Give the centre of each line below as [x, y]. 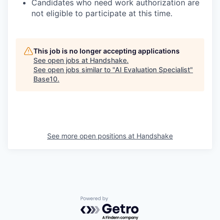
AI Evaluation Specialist [152, 69]
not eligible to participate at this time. [102, 13]
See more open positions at [92, 136]
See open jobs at [62, 60]
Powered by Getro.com [123, 201]
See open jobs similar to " [74, 69]
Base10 [45, 79]
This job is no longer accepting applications [107, 51]
